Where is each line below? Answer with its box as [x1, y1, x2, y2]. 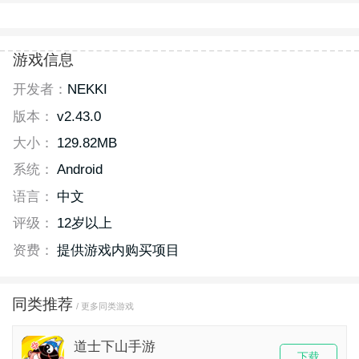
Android [56, 162, 103, 178]
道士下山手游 [73, 338, 155, 354]
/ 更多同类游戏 [75, 301, 134, 312]
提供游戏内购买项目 [56, 242, 179, 258]
